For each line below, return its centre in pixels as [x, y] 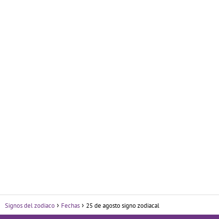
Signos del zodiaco [30, 206]
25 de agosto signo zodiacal [123, 206]
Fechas [70, 206]
